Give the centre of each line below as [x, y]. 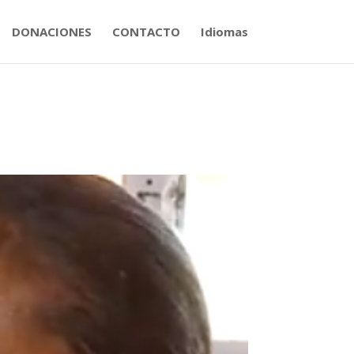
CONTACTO [146, 32]
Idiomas [224, 32]
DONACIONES [51, 32]
